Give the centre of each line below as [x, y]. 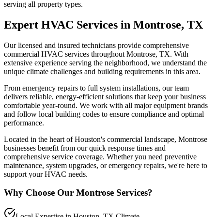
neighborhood [126, 62]
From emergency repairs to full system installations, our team [96, 88]
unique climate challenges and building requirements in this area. [102, 71]
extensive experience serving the [54, 62]
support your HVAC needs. [46, 174]
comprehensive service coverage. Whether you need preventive [100, 156]
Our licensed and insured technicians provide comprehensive [96, 45]
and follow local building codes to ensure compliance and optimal [104, 114]
